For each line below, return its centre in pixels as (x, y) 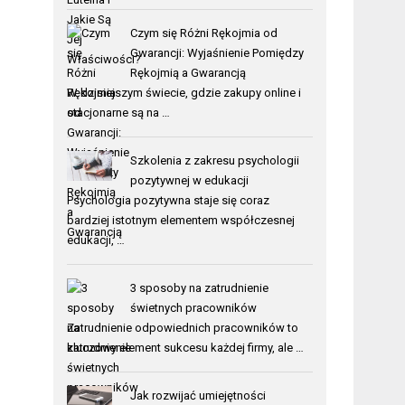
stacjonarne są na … (119, 112)
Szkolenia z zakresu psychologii (214, 160)
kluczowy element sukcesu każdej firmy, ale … (186, 347)
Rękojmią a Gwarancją (188, 72)
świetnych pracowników (193, 307)
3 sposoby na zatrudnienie (199, 287)
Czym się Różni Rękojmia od (203, 33)
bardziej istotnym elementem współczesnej (181, 220)
